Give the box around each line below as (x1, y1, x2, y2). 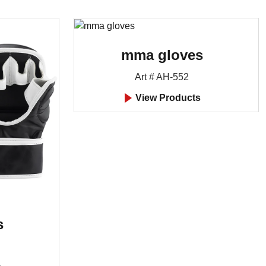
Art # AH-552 (135, 71, 189, 82)
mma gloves (121, 46, 203, 63)
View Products (132, 92, 201, 103)
